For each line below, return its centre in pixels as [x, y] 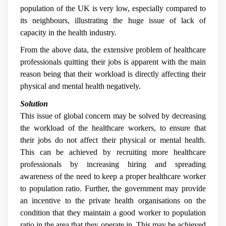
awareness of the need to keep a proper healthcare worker [113, 176]
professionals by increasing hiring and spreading [113, 164]
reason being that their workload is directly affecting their [113, 74]
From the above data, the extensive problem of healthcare [113, 50]
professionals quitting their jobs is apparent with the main [113, 62]
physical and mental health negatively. [80, 86]
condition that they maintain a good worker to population [113, 212]
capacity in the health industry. [68, 32]
